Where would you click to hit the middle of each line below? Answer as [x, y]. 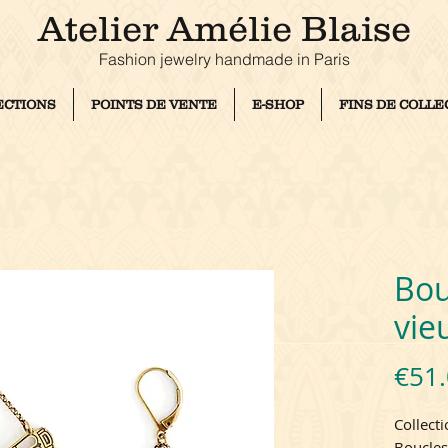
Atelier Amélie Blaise [224, 28]
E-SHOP [278, 104]
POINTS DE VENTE [154, 104]
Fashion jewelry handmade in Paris [224, 59]
